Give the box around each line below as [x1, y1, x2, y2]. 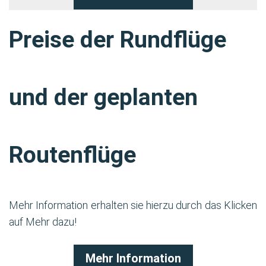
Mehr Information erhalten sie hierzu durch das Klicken [9, 199, 257, 212]
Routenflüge [9, 141, 136, 169]
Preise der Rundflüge [9, 26, 226, 54]
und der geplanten [9, 84, 198, 112]
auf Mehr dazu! [9, 216, 79, 229]
